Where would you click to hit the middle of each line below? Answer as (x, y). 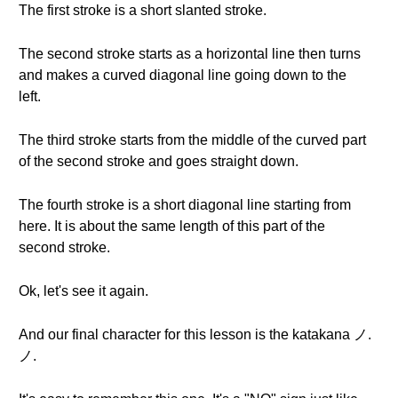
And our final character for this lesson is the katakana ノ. (195, 334)
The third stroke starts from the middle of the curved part (192, 140)
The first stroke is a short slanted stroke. (143, 10)
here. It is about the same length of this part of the (172, 226)
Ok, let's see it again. (84, 291)
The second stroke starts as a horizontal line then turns (190, 54)
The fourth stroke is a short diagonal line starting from (185, 205)
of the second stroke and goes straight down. (159, 161)
